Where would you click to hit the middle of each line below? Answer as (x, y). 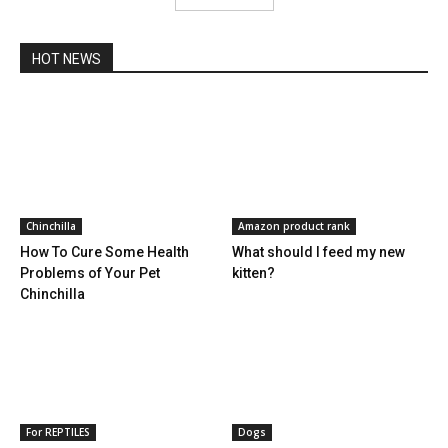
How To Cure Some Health (104, 251)
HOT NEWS (66, 59)
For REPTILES (58, 431)
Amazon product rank (293, 225)
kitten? (253, 272)
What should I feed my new (318, 251)
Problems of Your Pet (90, 272)
